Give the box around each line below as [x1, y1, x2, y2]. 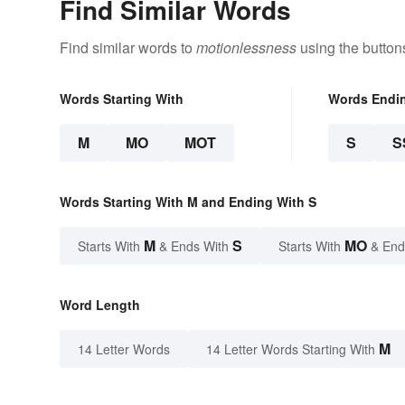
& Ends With [155, 237, 232, 256]
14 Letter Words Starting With [206, 340, 375, 359]
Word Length [60, 296, 140, 315]
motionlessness [196, 37, 297, 59]
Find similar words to [60, 37, 196, 59]
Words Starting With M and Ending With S [60, 193, 316, 212]
